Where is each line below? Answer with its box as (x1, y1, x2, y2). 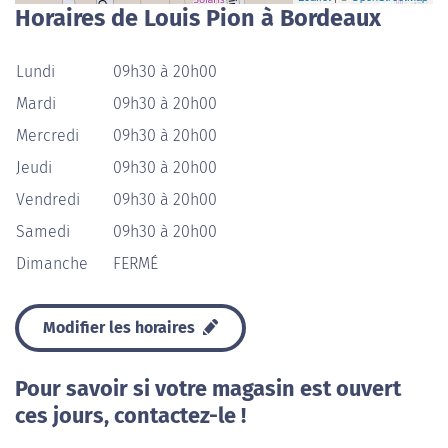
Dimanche (16, 254, 88, 273)
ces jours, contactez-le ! (15, 403, 246, 429)
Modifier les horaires (43, 318, 199, 337)
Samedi (16, 222, 70, 241)
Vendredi (16, 190, 80, 209)
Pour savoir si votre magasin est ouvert (15, 376, 401, 402)
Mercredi (16, 126, 79, 145)
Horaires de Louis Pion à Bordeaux (15, 4, 381, 32)
